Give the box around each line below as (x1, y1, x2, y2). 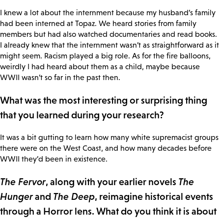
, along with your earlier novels (46, 176, 178, 187)
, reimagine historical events (95, 191, 213, 202)
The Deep (53, 191, 95, 202)
